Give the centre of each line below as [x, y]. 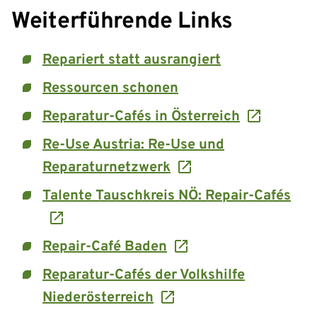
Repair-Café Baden [105, 247]
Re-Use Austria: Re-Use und [133, 145]
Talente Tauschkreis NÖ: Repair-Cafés [167, 196]
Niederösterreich [98, 298]
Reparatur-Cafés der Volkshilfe [144, 275]
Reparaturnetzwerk [106, 167]
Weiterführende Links [122, 22]
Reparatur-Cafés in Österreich [141, 116]
